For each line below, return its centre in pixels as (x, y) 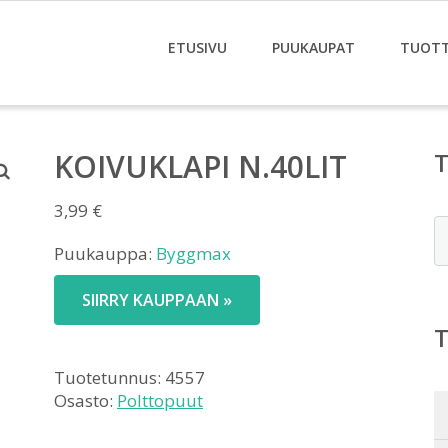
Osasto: (85, 400)
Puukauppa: (105, 253)
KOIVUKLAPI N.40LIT (200, 166)
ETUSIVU (197, 47)
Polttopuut (160, 400)
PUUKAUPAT (313, 47)
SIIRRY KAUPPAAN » (157, 300)
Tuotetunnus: (109, 377)
